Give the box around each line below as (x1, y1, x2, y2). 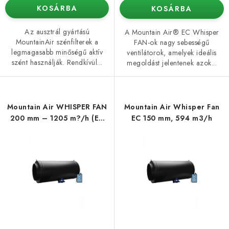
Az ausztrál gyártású (25, 27, 89, 37)
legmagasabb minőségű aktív (11, 47, 103, 58)
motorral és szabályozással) (5, 124, 109, 135)
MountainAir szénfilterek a (15, 37, 99, 48)
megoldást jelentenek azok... (127, 58, 217, 68)
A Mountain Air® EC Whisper (124, 27, 219, 38)
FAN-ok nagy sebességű (134, 37, 210, 48)
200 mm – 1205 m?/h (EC (10, 113, 104, 124)
